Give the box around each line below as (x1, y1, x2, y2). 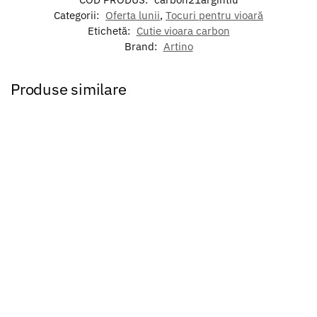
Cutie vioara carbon (136, 23, 230, 38)
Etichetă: (87, 23, 133, 38)
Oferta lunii (105, 8, 160, 22)
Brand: (124, 39, 160, 53)
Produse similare (11, 78, 127, 99)
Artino (163, 39, 193, 53)
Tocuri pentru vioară (166, 8, 263, 22)
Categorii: (54, 8, 102, 22)
